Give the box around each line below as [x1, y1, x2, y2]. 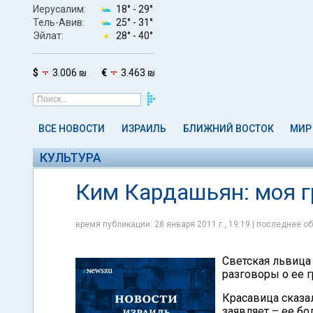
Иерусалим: [33, 3, 86, 15]
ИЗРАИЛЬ [121, 123, 166, 134]
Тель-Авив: [33, 16, 85, 28]
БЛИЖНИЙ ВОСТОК [182, 123, 274, 134]
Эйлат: [33, 29, 64, 41]
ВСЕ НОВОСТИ [38, 123, 105, 134]
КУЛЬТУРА [40, 150, 101, 165]
